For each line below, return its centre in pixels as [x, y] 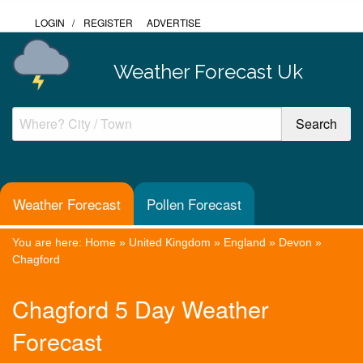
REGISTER [108, 22]
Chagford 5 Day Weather [141, 309]
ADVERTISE [174, 22]
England [245, 242]
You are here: [49, 242]
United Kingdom [170, 242]
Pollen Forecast [194, 204]
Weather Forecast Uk [208, 71]
